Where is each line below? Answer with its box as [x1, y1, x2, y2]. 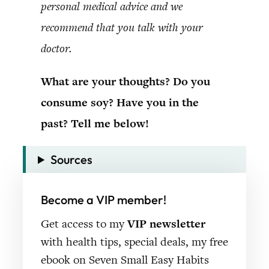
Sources [50, 151, 93, 167]
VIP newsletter [127, 216, 205, 231]
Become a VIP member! [41, 192, 166, 207]
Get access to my [41, 216, 127, 231]
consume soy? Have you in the [41, 94, 199, 110]
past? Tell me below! [41, 115, 149, 131]
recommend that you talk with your [41, 19, 203, 35]
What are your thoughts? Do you [41, 73, 210, 89]
